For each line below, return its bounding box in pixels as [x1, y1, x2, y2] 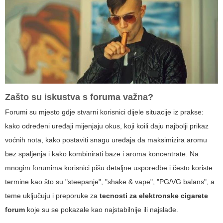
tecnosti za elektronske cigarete [100, 192, 208, 200]
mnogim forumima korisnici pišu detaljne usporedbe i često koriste [5, 164, 213, 172]
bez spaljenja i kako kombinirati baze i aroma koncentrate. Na [5, 150, 199, 158]
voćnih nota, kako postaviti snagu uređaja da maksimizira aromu [5, 136, 207, 144]
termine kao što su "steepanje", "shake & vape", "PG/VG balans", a [5, 178, 215, 186]
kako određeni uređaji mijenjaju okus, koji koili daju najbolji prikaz [5, 122, 209, 130]
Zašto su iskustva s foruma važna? [5, 92, 153, 103]
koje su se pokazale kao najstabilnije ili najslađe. [25, 206, 178, 214]
